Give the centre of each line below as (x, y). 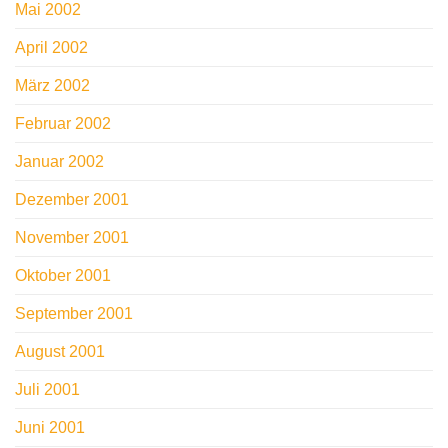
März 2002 (52, 86)
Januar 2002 (59, 162)
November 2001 (72, 238)
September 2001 (74, 314)
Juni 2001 (50, 428)
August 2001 (60, 352)
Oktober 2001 (63, 276)
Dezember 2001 (72, 200)
